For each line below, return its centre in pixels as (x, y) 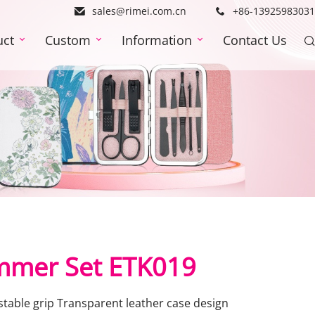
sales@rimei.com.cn (139, 11)
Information (157, 40)
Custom (68, 40)
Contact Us (255, 40)
